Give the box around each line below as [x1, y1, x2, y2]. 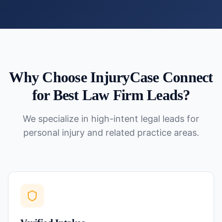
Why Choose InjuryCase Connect [9, 69, 213, 85]
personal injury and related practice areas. [23, 127, 199, 138]
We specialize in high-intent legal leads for [23, 113, 199, 124]
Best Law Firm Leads [53, 87, 183, 103]
